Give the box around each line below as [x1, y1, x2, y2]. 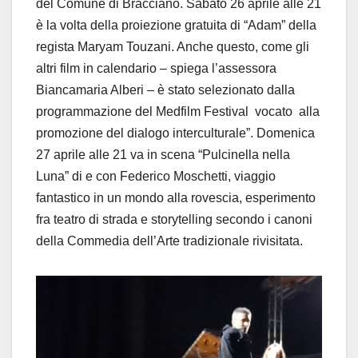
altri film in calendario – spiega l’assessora [36, 61, 276, 75]
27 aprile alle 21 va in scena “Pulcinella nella [36, 147, 290, 161]
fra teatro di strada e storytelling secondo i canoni [36, 212, 312, 226]
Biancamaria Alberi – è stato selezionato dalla [36, 82, 295, 97]
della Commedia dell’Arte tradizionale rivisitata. [36, 233, 303, 248]
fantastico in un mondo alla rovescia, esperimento [36, 190, 316, 205]
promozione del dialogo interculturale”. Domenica [36, 125, 315, 140]
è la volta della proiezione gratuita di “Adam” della [36, 18, 316, 32]
